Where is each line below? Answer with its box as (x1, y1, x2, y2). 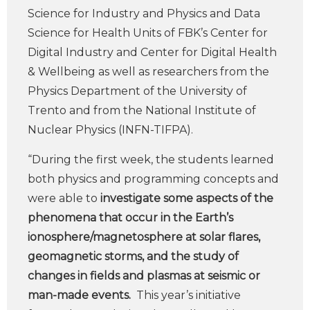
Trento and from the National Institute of (28, 104, 256, 117)
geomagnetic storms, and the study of (28, 250, 239, 263)
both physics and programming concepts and (28, 172, 279, 185)
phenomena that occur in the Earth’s (28, 211, 233, 224)
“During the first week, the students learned (28, 153, 274, 166)
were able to (28, 192, 98, 205)
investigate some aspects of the (98, 192, 273, 205)
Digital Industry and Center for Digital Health (28, 46, 277, 59)
